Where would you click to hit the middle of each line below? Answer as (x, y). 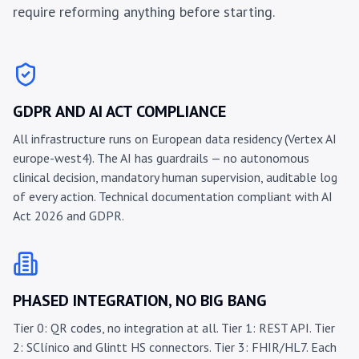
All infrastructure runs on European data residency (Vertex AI (175, 139)
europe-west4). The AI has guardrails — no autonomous (161, 158)
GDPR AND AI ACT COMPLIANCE (119, 112)
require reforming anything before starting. (144, 12)
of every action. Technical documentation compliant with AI (173, 197)
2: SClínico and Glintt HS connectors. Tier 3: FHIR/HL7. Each (175, 347)
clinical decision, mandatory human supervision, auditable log (175, 177)
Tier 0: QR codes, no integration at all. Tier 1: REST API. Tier (174, 328)
